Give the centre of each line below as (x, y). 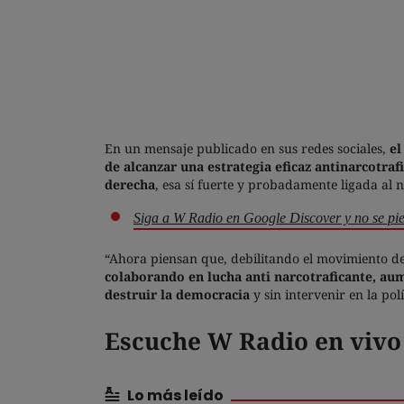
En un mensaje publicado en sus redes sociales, (247, 149)
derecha (130, 185)
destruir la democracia (177, 295)
